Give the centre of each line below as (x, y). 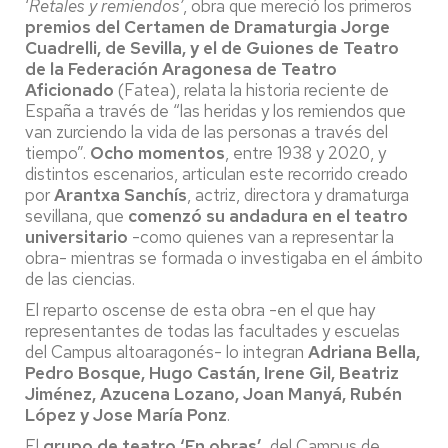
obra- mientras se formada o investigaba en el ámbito (224, 257)
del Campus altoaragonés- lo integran (166, 351)
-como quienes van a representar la (261, 236)
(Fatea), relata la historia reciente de (251, 89)
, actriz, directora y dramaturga (298, 194)
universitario (76, 236)
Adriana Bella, (364, 351)
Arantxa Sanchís (120, 194)
